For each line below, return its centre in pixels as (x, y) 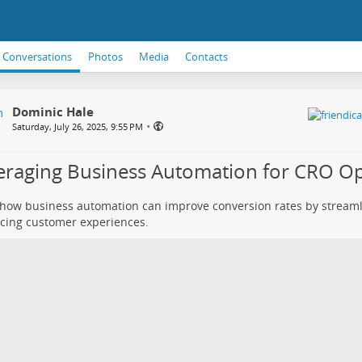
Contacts (206, 57)
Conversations (37, 57)
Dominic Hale (53, 112)
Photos (105, 57)
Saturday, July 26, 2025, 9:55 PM (77, 126)
